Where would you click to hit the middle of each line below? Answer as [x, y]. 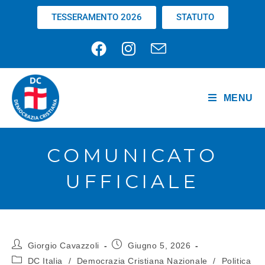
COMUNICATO [132, 155]
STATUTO [195, 17]
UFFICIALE [132, 181]
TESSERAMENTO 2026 [96, 17]
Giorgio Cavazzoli [63, 245]
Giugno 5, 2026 [159, 245]
